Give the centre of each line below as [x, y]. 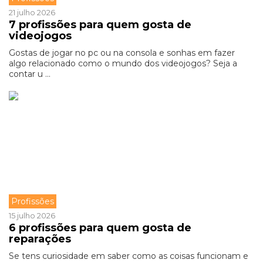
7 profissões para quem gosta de [100, 25]
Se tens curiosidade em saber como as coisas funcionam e [129, 256]
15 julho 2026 [32, 215]
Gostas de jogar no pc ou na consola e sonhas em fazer [122, 53]
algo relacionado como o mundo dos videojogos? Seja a [123, 63]
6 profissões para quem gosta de [100, 228]
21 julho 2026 [32, 12]
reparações [41, 239]
